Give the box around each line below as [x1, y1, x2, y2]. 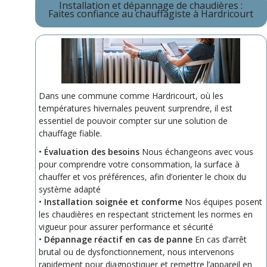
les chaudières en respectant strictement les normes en [39, 208, 253, 220]
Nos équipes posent [182, 195, 262, 207]
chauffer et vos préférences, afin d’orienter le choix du [39, 170, 246, 182]
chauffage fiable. [39, 127, 102, 139]
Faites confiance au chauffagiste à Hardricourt [48, 7, 254, 20]
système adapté [39, 183, 101, 195]
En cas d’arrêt [193, 233, 247, 245]
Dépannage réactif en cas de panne [44, 233, 193, 245]
